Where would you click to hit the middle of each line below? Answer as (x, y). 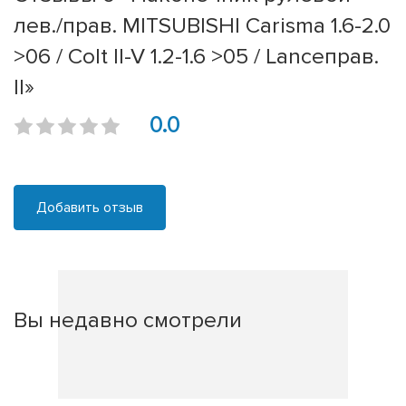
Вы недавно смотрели (128, 320)
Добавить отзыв (90, 208)
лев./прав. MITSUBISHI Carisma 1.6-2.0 (202, 26)
